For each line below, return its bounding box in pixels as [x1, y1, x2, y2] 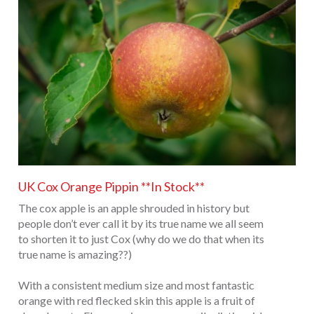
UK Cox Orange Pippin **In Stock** [18, 179, 205, 195]
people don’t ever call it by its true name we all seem [18, 217, 264, 231]
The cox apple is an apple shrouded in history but [18, 201, 250, 215]
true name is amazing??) [18, 247, 132, 261]
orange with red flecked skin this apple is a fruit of [18, 294, 255, 308]
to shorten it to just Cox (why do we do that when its [18, 232, 264, 246]
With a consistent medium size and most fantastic [18, 278, 254, 292]
